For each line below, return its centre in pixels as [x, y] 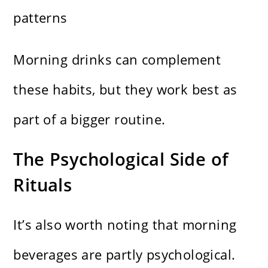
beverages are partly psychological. [124, 255]
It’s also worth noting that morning [125, 225]
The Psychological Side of [121, 159]
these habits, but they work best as [125, 89]
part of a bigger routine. [89, 119]
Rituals [43, 185]
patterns [40, 18]
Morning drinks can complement [117, 60]
